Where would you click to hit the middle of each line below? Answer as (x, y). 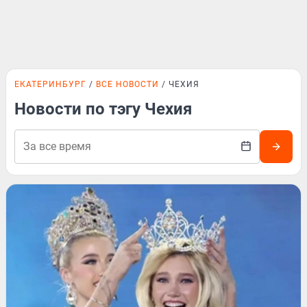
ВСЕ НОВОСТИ (127, 84)
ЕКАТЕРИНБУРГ (50, 84)
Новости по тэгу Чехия (103, 109)
